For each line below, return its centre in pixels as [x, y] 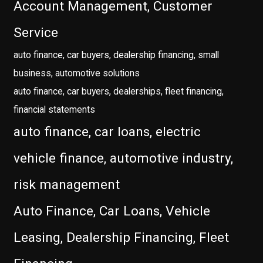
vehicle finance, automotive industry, [124, 159]
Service [36, 33]
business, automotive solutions [77, 73]
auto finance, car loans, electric [107, 132]
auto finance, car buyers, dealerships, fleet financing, [119, 92]
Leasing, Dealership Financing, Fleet [122, 238]
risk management [67, 185]
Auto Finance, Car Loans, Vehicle [112, 211]
